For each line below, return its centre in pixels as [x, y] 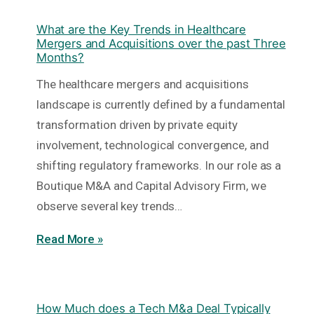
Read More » [70, 239]
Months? [60, 58]
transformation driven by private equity [137, 125]
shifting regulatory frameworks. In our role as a [159, 166]
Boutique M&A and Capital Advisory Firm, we [151, 186]
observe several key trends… [110, 206]
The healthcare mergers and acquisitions [143, 84]
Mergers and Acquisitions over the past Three [161, 44]
